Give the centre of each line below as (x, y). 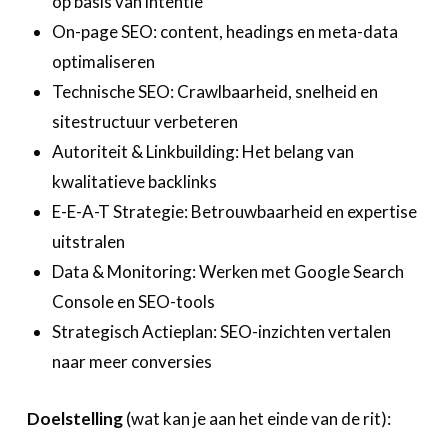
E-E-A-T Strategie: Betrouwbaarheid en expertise (235, 212)
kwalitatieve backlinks (135, 182)
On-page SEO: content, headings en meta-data (225, 32)
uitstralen (89, 242)
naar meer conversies (132, 362)
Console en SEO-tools (134, 302)
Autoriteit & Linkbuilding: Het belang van (203, 152)
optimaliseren (104, 62)
